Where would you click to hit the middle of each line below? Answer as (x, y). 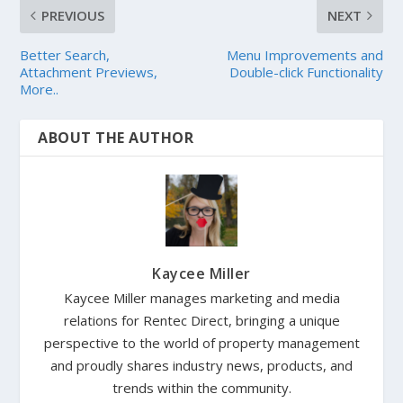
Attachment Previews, (89, 72)
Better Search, (65, 55)
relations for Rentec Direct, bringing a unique (201, 320)
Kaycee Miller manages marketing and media (201, 298)
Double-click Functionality (306, 72)
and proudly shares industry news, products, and (201, 365)
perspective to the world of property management (201, 343)
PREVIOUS (73, 15)
